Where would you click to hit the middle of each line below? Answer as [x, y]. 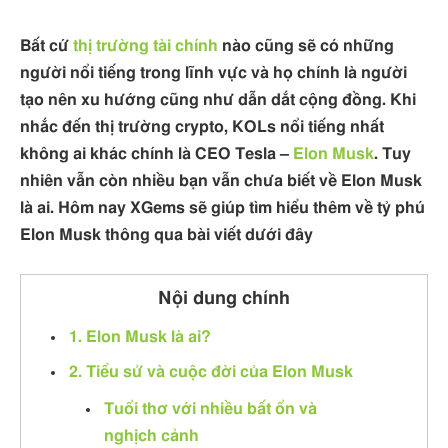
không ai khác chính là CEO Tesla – [156, 154]
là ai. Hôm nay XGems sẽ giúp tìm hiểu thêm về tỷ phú [222, 208]
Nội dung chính [224, 298]
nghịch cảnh [151, 435]
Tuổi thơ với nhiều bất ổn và [210, 408]
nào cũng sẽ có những [306, 46]
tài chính [185, 46]
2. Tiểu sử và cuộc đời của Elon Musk [211, 371]
